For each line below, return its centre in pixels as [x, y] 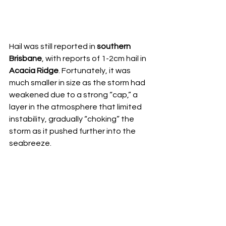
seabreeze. [30, 143]
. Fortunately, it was [95, 70]
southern [115, 46]
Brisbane [25, 58]
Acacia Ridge [34, 70]
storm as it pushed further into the [73, 131]
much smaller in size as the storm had [78, 82]
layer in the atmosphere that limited [76, 107]
